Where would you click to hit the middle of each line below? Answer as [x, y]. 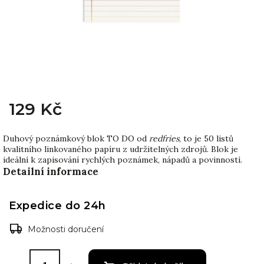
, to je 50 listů [206, 138]
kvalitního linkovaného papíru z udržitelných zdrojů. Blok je [121, 149]
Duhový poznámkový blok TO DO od [76, 138]
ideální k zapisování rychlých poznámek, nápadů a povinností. [123, 160]
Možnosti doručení [66, 229]
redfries [164, 138]
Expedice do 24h [57, 205]
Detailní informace [51, 171]
